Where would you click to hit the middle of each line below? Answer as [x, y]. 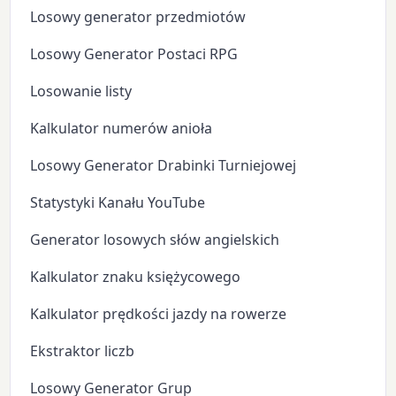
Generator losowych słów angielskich [155, 239]
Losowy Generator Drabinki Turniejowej [164, 165]
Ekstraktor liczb [83, 350]
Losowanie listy [81, 91]
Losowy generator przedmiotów [138, 16]
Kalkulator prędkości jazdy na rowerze [159, 313]
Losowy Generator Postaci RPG [134, 53]
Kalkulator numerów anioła [122, 128]
